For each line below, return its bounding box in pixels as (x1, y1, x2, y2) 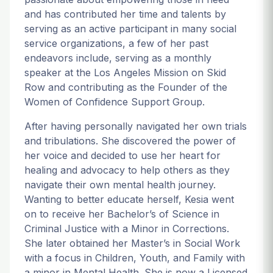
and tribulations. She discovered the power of (24, 135, 236, 147)
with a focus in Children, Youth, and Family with (24, 252, 245, 264)
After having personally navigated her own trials (24, 120, 247, 132)
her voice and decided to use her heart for (24, 149, 221, 161)
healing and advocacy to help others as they (24, 164, 230, 176)
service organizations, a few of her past (24, 37, 208, 49)
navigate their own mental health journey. (24, 179, 216, 191)
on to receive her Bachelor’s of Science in (24, 208, 219, 220)
